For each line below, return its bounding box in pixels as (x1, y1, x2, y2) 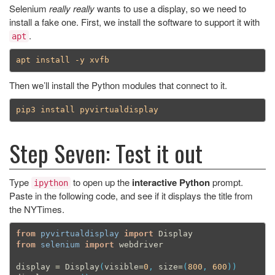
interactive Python (132, 175, 210, 189)
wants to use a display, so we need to (95, 1, 246, 15)
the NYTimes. (9, 202, 64, 215)
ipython (34, 177, 68, 188)
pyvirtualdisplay (40, 229, 119, 239)
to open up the (71, 175, 132, 188)
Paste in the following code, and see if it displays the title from (9, 188, 253, 202)
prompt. (210, 175, 243, 188)
